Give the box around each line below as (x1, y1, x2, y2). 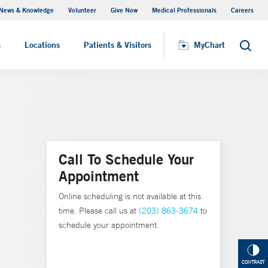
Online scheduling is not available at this (59, 191, 201, 202)
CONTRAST (242, 259, 264, 266)
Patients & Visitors (84, 39, 151, 50)
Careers (231, 5, 254, 14)
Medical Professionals (152, 5, 217, 14)
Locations (25, 39, 60, 50)
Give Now (111, 5, 138, 14)
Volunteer (68, 5, 96, 14)
